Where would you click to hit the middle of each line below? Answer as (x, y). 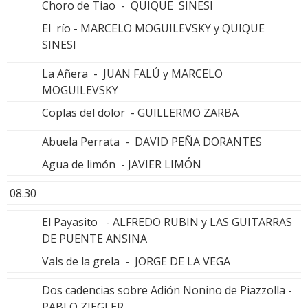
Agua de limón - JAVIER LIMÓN (122, 165)
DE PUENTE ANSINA (95, 239)
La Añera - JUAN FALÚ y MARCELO (132, 74)
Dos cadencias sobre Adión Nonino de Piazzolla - (167, 290)
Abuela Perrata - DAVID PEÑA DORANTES (152, 142)
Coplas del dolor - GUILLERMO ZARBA (140, 113)
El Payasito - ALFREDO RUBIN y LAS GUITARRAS (167, 222)
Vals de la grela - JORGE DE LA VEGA (136, 262)
